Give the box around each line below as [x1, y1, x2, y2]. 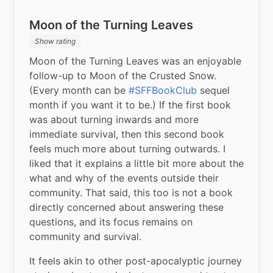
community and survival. [29, 230, 141, 243]
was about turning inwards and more [29, 113, 199, 126]
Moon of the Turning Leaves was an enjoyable [29, 54, 241, 67]
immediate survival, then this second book [29, 127, 224, 140]
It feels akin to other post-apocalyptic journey [29, 254, 242, 267]
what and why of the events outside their [29, 171, 219, 184]
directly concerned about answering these [29, 200, 224, 213]
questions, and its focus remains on [29, 215, 193, 228]
